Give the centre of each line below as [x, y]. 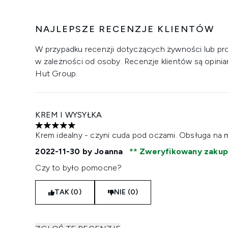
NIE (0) [126, 192]
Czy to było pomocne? [79, 168]
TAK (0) [68, 192]
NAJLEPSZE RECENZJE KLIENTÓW [125, 29]
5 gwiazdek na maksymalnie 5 [88, 130]
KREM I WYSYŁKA [69, 115]
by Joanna [103, 151]
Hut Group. [56, 74]
